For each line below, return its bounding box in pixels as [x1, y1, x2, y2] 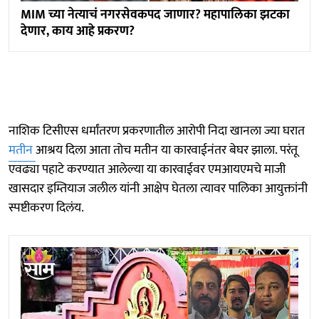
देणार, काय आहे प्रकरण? [21, 21, 135, 43]
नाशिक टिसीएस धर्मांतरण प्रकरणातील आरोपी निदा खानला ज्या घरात [9, 120, 305, 142]
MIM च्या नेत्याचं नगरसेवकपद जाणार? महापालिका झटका [21, 4, 290, 26]
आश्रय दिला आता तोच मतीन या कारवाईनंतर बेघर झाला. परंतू [36, 140, 298, 162]
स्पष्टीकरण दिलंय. [9, 197, 84, 219]
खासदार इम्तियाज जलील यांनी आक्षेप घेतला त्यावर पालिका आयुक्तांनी [9, 178, 308, 200]
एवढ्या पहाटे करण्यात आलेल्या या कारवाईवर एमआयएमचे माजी [9, 159, 286, 181]
